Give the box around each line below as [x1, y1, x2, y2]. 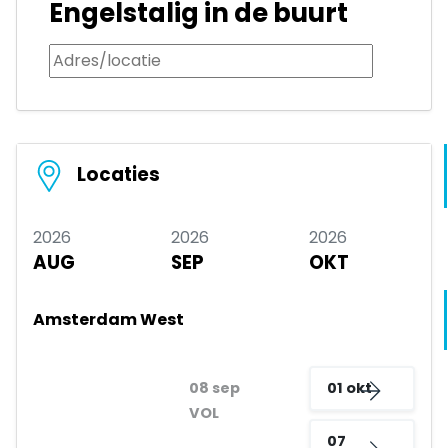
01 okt [326, 378, 372, 399]
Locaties [73, 162, 160, 188]
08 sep [188, 378, 240, 399]
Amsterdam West [33, 308, 184, 332]
